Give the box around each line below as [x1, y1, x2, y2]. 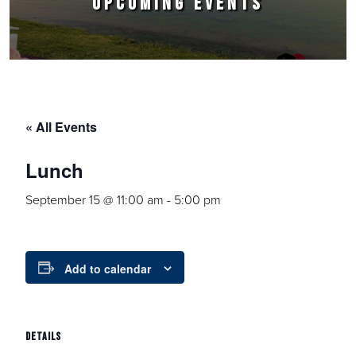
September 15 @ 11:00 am [25, 191, 164, 209]
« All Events [25, 118, 97, 136]
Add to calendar [64, 261, 151, 277]
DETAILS [25, 330, 61, 344]
